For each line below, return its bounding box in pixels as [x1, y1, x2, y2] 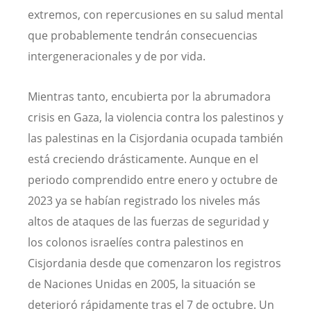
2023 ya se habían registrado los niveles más [28, 192, 260, 208]
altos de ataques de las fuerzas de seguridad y [28, 213, 269, 229]
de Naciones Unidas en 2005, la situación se [28, 276, 255, 292]
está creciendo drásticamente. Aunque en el [28, 151, 258, 167]
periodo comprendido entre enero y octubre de [28, 171, 278, 187]
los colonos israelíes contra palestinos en [28, 234, 244, 250]
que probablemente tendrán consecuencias [28, 28, 258, 44]
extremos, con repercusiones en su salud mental [28, 7, 283, 23]
